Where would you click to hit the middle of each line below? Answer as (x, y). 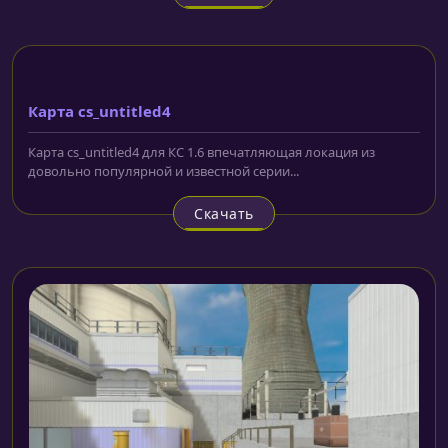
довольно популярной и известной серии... (163, 170)
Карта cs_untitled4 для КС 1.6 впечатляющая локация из (201, 151)
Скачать (224, 213)
